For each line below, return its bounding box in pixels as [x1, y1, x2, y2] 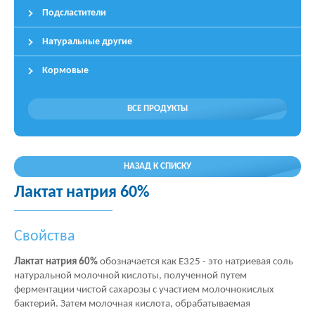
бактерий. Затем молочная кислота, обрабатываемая [14, 299, 250, 309]
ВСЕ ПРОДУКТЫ [127, 104, 188, 113]
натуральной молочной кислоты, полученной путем [14, 271, 247, 281]
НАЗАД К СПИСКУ [124, 162, 191, 171]
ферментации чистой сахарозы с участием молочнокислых [14, 285, 274, 295]
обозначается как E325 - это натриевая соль [100, 257, 293, 267]
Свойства [22, 229, 75, 245]
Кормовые [42, 65, 89, 76]
